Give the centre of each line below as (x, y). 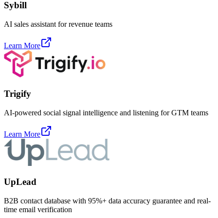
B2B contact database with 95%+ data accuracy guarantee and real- (107, 200)
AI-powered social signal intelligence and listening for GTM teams (106, 112)
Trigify (18, 93)
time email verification (38, 209)
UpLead (20, 182)
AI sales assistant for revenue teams (58, 24)
